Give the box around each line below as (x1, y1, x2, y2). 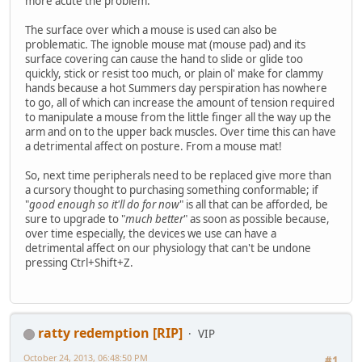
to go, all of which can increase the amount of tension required (25, 95, 335, 111)
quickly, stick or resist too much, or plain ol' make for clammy (25, 66, 323, 82)
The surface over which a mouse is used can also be (25, 23, 277, 38)
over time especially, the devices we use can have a (25, 226, 276, 242)
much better (125, 212, 183, 227)
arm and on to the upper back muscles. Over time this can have (25, 124, 336, 140)
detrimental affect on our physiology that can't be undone (25, 241, 311, 256)
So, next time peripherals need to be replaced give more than (25, 168, 331, 183)
